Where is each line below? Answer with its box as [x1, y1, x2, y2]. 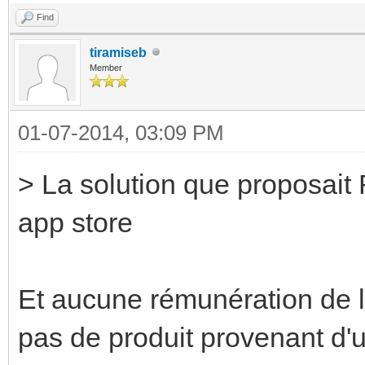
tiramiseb [90, 45, 147, 59]
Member [90, 62, 122, 73]
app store [18, 206, 133, 238]
